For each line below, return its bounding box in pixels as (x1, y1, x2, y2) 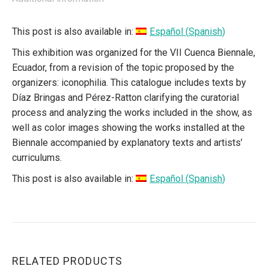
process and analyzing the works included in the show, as (12, 106, 252, 118)
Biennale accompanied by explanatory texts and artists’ (12, 136, 243, 148)
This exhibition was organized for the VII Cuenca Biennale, (12, 46, 255, 58)
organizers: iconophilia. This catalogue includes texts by (12, 76, 246, 88)
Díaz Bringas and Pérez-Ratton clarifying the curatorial (12, 91, 239, 103)
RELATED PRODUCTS (12, 254, 122, 267)
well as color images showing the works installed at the (12, 121, 245, 133)
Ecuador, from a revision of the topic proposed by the (12, 61, 234, 73)
